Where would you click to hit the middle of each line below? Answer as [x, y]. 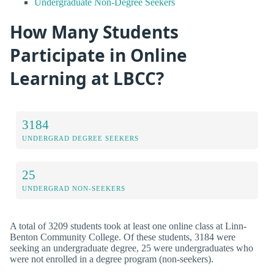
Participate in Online [98, 55]
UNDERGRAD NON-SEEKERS [74, 189]
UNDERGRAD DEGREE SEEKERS [80, 139]
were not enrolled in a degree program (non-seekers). [112, 259]
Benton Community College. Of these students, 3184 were [123, 237]
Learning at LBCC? [87, 78]
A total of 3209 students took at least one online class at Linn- [128, 226]
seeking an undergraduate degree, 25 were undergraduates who [131, 248]
